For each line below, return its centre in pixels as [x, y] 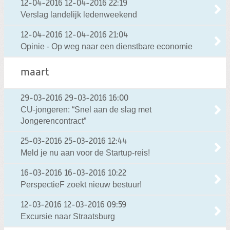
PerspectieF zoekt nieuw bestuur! [81, 184]
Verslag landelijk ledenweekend [79, 14]
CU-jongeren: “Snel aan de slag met [86, 109]
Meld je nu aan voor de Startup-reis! [85, 152]
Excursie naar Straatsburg [68, 216]
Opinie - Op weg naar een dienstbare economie [107, 46]
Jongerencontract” [53, 121]
